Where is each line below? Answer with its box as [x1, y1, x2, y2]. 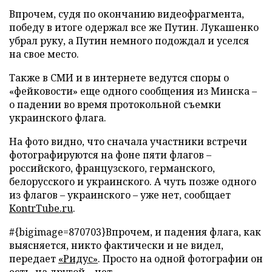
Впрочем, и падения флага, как [106, 225, 261, 239]
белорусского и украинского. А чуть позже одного [9, 175, 256, 189]
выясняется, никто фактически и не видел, [9, 239, 223, 253]
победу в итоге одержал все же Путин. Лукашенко [9, 21, 259, 35]
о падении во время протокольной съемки [9, 98, 221, 112]
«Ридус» [58, 252, 98, 266]
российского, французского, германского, [9, 161, 215, 175]
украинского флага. [9, 111, 106, 125]
